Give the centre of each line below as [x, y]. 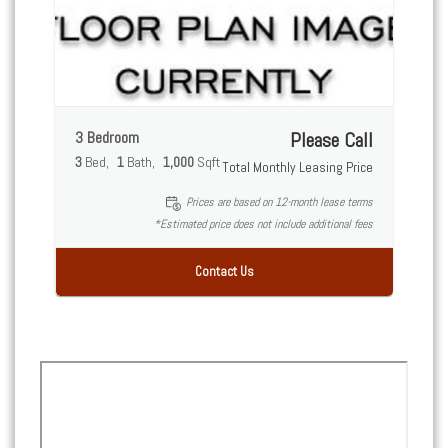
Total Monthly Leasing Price [297, 167]
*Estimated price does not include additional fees [263, 223]
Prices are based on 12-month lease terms [279, 202]
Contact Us [224, 271]
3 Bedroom [107, 138]
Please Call [331, 140]
